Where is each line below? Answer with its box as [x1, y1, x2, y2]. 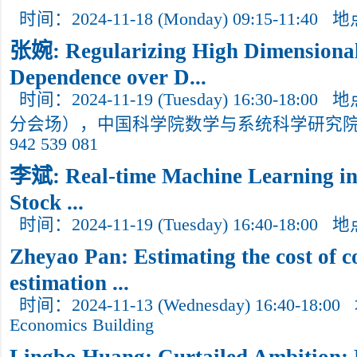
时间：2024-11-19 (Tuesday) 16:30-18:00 [19, 90, 318, 109]
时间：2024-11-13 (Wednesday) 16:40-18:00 [19, 296, 340, 315]
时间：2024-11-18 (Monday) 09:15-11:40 [19, 10, 318, 29]
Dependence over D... [10, 65, 206, 84]
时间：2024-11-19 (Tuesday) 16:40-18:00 [19, 215, 318, 234]
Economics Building [10, 316, 154, 335]
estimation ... [10, 271, 129, 290]
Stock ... [10, 190, 84, 210]
